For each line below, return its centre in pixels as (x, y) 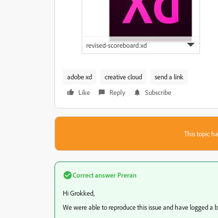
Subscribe (158, 92)
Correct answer (94, 175)
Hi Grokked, (79, 193)
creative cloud (123, 77)
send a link (169, 77)
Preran (126, 175)
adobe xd (80, 77)
